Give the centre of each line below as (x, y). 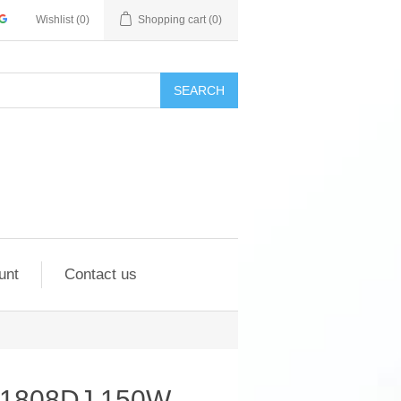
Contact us (100, 274)
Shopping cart (172, 20)
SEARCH (199, 90)
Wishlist (55, 20)
